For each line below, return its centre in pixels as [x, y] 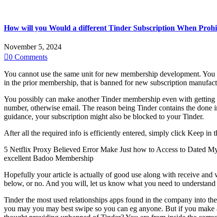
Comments [31, 57]
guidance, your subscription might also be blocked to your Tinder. [104, 116]
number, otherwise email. [42, 108]
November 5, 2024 [33, 46]
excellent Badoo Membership [49, 158]
